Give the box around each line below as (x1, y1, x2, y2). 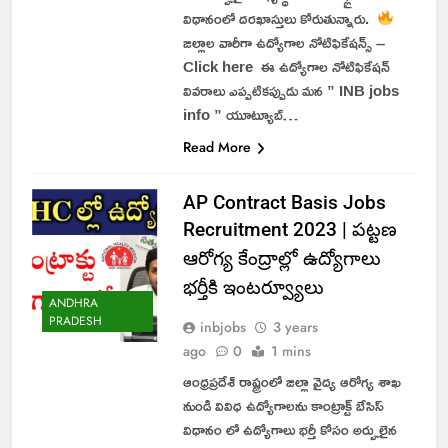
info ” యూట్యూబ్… (182, 99, 298, 129)
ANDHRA (49, 294, 98, 313)
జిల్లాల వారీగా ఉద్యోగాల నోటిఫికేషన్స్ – (182, 27, 386, 57)
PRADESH (49, 312, 102, 331)
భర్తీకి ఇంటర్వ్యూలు (182, 275, 324, 299)
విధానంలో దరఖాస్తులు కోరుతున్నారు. (182, 3, 377, 33)
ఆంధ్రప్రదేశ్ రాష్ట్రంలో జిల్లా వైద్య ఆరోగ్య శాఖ (182, 366, 401, 396)
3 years (272, 316, 318, 337)
